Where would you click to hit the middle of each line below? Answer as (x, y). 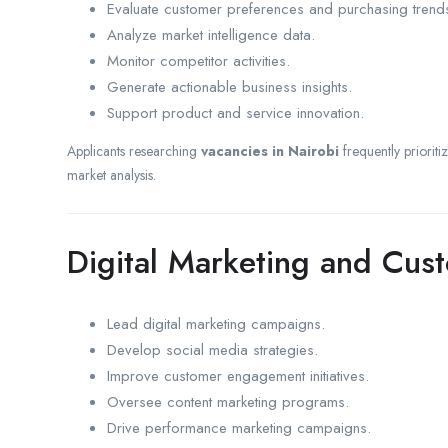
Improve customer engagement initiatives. (238, 375)
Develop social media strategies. (212, 349)
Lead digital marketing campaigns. (216, 323)
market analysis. (111, 174)
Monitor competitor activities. (198, 60)
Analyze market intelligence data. (211, 34)
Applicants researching (134, 150)
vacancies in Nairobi (270, 150)
